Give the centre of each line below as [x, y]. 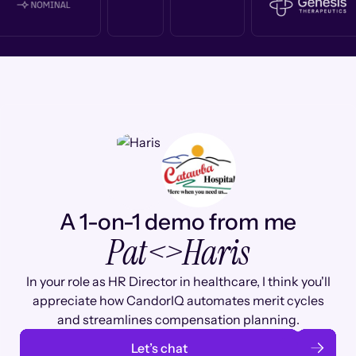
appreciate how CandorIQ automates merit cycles [178, 300]
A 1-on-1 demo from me [178, 222]
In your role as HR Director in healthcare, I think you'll [178, 281]
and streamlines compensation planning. [178, 319]
